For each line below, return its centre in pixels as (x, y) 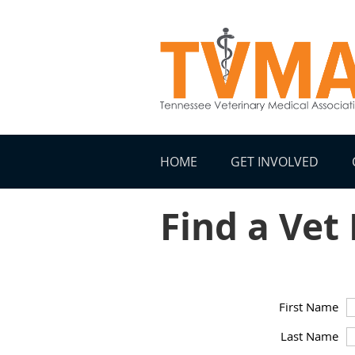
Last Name (309, 336)
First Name (309, 307)
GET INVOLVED (275, 162)
